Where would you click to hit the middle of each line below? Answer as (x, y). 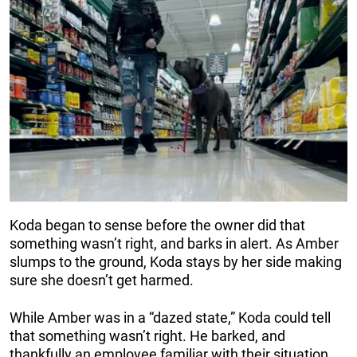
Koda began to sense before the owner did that (157, 225)
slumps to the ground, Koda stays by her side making (176, 261)
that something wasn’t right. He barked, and (147, 335)
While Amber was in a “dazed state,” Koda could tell (170, 317)
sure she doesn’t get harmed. (102, 280)
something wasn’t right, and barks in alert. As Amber (174, 243)
